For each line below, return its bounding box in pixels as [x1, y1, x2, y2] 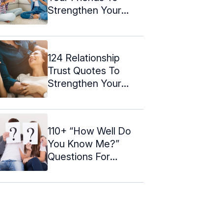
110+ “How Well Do [48, 125, 131, 137]
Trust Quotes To [48, 64, 120, 77]
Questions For [48, 150, 110, 163]
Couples [48, 163, 84, 175]
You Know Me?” [48, 137, 119, 150]
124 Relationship [48, 52, 120, 64]
